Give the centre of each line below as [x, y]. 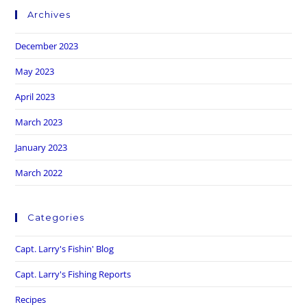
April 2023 [35, 96]
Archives [49, 14]
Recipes [31, 299]
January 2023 [41, 147]
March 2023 [39, 122]
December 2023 [47, 46]
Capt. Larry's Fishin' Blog [65, 248]
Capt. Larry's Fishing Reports [73, 274]
